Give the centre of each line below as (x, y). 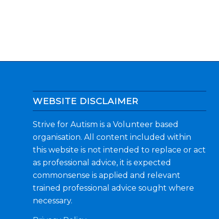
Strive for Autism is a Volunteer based (106, 124)
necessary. (53, 200)
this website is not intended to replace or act (119, 150)
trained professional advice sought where (113, 188)
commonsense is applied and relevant (107, 175)
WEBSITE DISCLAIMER (86, 101)
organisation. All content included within (112, 137)
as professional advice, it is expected (102, 162)
